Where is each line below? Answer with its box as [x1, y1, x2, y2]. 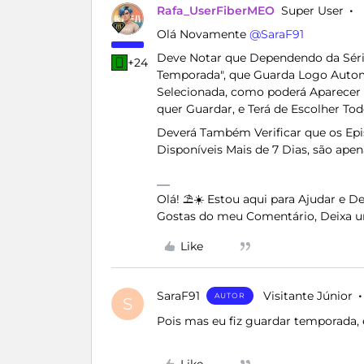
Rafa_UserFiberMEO [157, 3, 275, 18]
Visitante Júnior [263, 288, 353, 303]
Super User [281, 3, 344, 18]
